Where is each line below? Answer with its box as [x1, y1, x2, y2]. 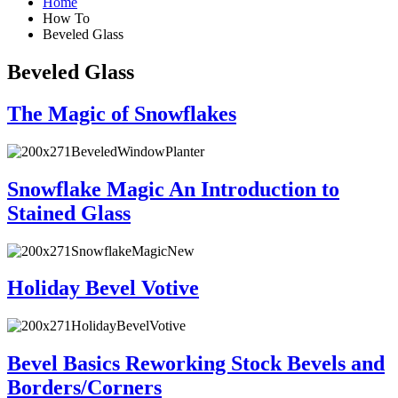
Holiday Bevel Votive [7, 276, 199, 300]
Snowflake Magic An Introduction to [7, 177, 339, 201]
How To [43, 11, 90, 26]
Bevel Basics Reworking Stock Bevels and [7, 352, 385, 376]
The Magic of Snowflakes [7, 101, 236, 125]
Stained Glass [7, 201, 131, 225]
